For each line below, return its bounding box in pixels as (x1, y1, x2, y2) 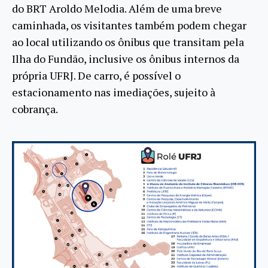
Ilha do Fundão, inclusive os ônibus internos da (12, 51, 239, 66)
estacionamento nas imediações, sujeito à (12, 84, 215, 99)
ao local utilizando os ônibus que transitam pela (12, 34, 244, 49)
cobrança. (12, 101, 58, 116)
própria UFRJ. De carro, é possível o (12, 68, 181, 83)
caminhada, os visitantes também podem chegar (12, 17, 246, 32)
